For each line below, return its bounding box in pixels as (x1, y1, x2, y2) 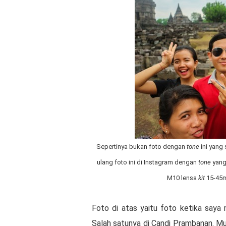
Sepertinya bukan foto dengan (96, 143, 187, 150)
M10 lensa (167, 174, 198, 182)
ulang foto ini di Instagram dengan (96, 158, 198, 166)
